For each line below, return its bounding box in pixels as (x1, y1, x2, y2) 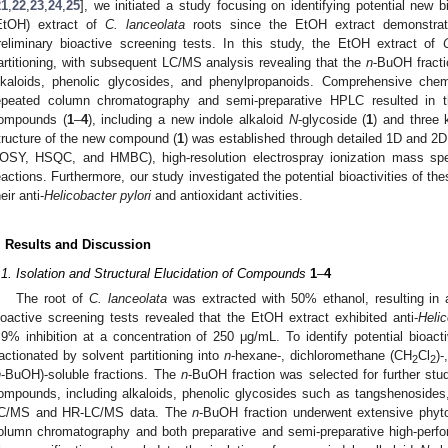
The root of (16, 291, 90, 307)
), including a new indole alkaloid (87, 111, 289, 127)
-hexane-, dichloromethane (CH (230, 348, 413, 364)
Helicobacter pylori (44, 187, 151, 203)
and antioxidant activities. (151, 187, 303, 203)
